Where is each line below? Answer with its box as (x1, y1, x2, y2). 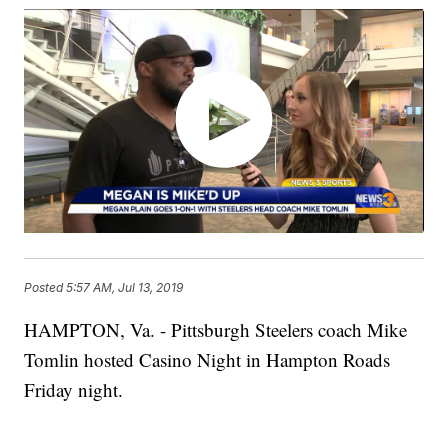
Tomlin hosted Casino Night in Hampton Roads (24, 347, 391, 373)
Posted (24, 280, 67, 296)
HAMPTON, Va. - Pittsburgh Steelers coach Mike (24, 317, 408, 343)
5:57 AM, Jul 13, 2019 (66, 280, 184, 296)
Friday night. (24, 377, 124, 403)
